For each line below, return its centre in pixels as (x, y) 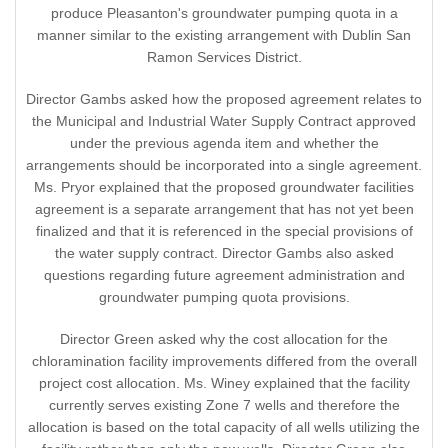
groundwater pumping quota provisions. (224, 297)
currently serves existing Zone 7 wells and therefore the (224, 405)
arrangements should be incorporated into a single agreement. (224, 165)
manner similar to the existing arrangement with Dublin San (224, 35)
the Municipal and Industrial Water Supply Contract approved (224, 121)
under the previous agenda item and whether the (224, 143)
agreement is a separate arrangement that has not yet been (224, 209)
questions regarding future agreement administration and (224, 275)
